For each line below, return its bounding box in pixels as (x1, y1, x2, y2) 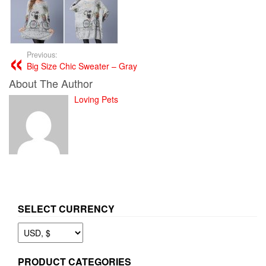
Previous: (27, 49, 58, 60)
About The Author (9, 75, 93, 91)
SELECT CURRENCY (18, 202, 115, 216)
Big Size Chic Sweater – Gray (27, 60, 137, 72)
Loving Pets (74, 93, 118, 105)
